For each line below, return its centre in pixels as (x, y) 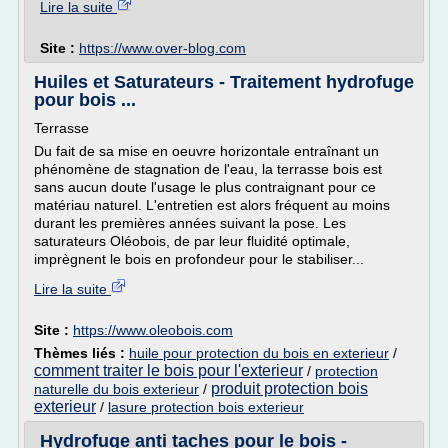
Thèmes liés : (81, 353)
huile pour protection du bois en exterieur (259, 353)
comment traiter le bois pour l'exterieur (168, 370)
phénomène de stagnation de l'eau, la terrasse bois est (208, 169)
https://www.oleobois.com (153, 330)
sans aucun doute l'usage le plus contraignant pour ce (205, 187)
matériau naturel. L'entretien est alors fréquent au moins (212, 205)
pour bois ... (85, 100)
